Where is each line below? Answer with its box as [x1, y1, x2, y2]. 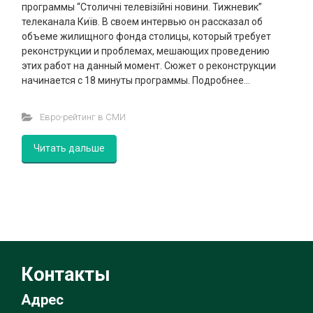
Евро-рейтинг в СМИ [39, 111, 126, 122]
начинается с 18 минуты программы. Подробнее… [22, 74, 250, 86]
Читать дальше [34, 142, 105, 154]
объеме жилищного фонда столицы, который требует [22, 30, 271, 42]
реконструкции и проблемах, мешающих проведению [22, 45, 270, 57]
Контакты [21, 263, 110, 286]
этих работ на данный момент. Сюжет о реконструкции [22, 59, 276, 71]
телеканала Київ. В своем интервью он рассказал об [22, 15, 263, 27]
